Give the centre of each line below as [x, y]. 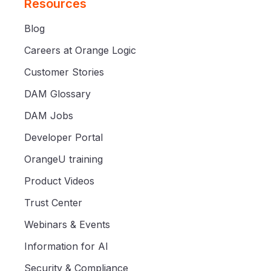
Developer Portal [64, 137]
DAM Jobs [49, 115]
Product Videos [59, 181]
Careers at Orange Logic [80, 50]
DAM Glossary [57, 93]
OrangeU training [64, 159]
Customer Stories [64, 72]
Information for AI [66, 246]
